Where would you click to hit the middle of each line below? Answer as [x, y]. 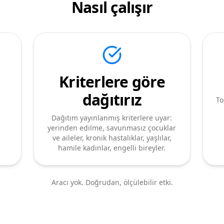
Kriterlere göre [112, 82]
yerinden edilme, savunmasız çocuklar [112, 128]
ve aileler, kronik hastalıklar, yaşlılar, [112, 138]
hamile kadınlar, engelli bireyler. [112, 148]
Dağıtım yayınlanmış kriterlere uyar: [112, 118]
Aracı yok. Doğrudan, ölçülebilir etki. [112, 182]
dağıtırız [112, 100]
